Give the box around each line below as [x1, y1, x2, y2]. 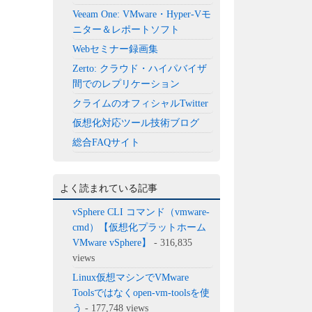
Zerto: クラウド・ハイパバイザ [72, 63, 208, 74]
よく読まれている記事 [60, 182, 157, 194]
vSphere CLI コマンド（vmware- [72, 206, 210, 217]
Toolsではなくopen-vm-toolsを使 [72, 287, 210, 298]
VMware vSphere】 [72, 237, 152, 248]
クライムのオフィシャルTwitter [72, 97, 209, 109]
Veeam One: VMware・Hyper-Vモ [72, 8, 212, 19]
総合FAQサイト [72, 136, 141, 148]
